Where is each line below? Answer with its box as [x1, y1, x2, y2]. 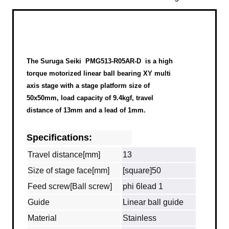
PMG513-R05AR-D [85, 57, 143, 65]
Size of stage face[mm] [28, 166, 109, 175]
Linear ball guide [123, 198, 184, 207]
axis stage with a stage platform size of [27, 82, 150, 90]
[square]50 [123, 166, 161, 175]
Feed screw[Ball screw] [28, 182, 112, 191]
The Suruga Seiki [27, 57, 85, 65]
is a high [143, 57, 173, 65]
